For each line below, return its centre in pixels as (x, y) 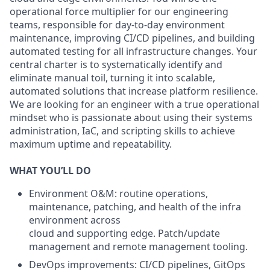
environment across (75, 220)
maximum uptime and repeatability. (91, 144)
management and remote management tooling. (138, 246)
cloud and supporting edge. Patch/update (124, 233)
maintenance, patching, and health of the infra (135, 207)
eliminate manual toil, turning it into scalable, (112, 78)
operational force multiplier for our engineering (119, 11)
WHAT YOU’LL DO (50, 171)
